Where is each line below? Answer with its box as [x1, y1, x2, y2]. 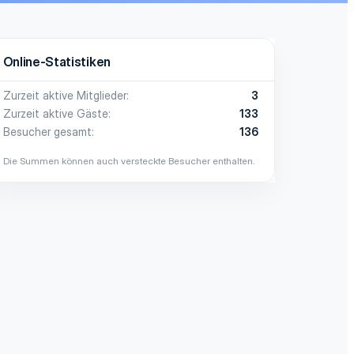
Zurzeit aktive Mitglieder [2, 88, 126, 102]
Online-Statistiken [2, 53, 111, 70]
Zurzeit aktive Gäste [2, 106, 108, 120]
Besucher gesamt [2, 124, 92, 138]
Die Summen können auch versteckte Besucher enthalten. [2, 154, 255, 167]
